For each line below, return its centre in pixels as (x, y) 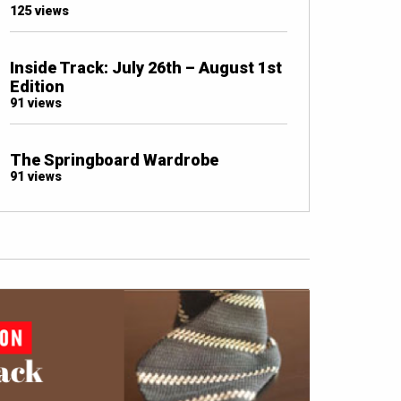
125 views (39, 12)
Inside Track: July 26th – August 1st (146, 68)
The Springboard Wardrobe (114, 160)
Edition (37, 87)
